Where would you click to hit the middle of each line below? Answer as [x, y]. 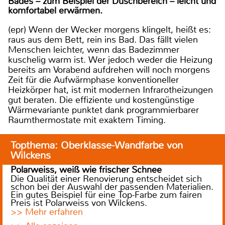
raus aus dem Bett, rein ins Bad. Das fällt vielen [103, 40]
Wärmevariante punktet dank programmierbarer [103, 110]
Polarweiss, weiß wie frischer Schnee [86, 170]
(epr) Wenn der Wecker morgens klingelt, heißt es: [109, 30]
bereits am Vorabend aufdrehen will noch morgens [109, 70]
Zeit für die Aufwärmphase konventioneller [93, 80]
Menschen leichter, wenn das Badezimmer [94, 50]
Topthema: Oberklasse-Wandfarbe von [97, 146]
